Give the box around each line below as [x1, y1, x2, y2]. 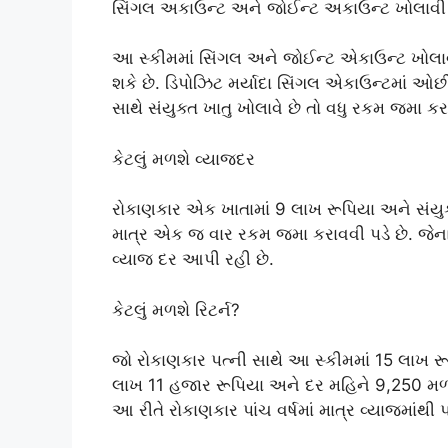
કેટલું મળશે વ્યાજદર [112, 148, 255, 169]
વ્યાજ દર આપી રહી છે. [112, 249, 274, 270]
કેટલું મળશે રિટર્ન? [112, 299, 240, 320]
